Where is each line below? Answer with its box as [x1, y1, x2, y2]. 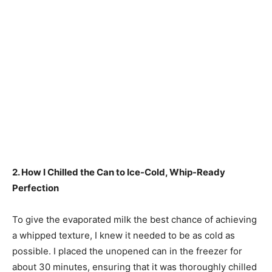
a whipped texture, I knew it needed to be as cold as [12, 229, 235, 242]
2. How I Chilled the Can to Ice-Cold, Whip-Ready [12, 166, 225, 178]
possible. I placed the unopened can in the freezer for [12, 245, 242, 257]
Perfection [12, 182, 59, 194]
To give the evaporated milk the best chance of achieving [12, 214, 257, 226]
